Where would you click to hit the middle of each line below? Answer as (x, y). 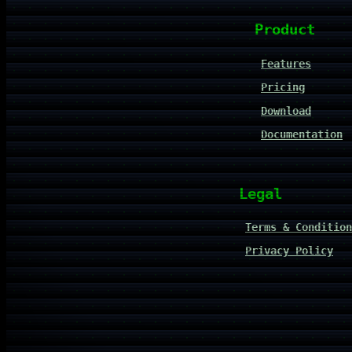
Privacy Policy (289, 251)
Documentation (302, 134)
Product (285, 30)
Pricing (283, 87)
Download (286, 110)
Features (286, 63)
